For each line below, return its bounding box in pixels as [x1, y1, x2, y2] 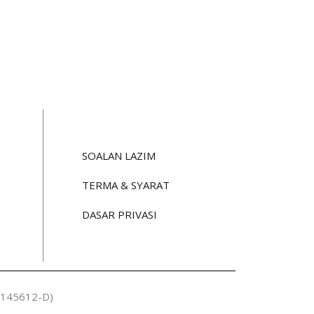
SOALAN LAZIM [81, 149, 156, 163]
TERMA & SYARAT [81, 178, 170, 193]
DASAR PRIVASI [81, 207, 157, 222]
